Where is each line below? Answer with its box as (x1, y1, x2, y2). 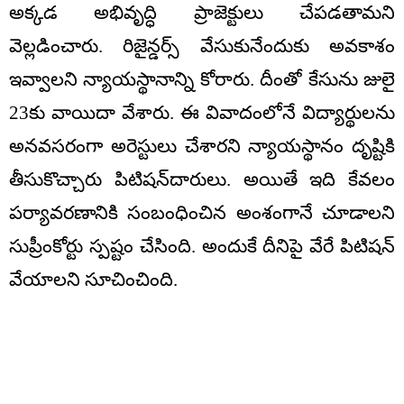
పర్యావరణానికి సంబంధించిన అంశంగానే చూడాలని (9, 202, 395, 225)
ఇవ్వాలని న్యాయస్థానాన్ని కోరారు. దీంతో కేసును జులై (9, 69, 395, 91)
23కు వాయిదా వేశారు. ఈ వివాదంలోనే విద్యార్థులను (9, 102, 395, 124)
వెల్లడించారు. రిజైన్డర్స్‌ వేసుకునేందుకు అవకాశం (9, 35, 395, 58)
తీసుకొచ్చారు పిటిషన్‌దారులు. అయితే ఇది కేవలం (9, 169, 395, 191)
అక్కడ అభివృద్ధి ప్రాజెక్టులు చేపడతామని (9, 2, 395, 24)
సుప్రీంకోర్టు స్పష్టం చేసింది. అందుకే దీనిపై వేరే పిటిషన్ (9, 235, 395, 258)
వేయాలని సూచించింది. (9, 269, 178, 291)
